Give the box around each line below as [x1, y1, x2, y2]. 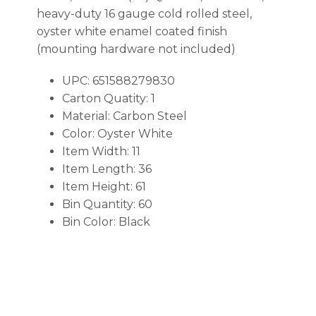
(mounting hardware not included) [36, 42, 236, 56]
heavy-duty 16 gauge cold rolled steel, [36, 6, 252, 20]
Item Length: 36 [61, 162, 152, 176]
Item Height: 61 [61, 180, 146, 194]
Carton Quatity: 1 [61, 92, 155, 106]
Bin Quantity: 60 [61, 197, 152, 212]
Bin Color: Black [61, 215, 150, 229]
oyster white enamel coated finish [36, 24, 227, 38]
